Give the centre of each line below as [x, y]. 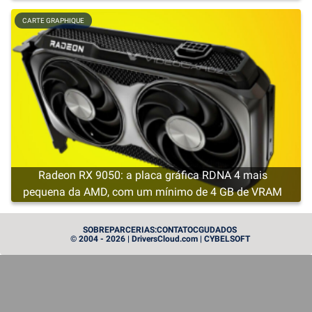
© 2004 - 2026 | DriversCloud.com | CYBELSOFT [160, 239]
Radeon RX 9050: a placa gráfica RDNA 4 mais [153, 175]
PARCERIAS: [133, 230]
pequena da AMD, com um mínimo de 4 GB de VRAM [153, 192]
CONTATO [175, 230]
